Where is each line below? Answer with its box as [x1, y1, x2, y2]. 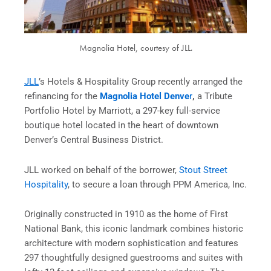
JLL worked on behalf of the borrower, [24, 164, 179, 175]
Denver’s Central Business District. [24, 134, 163, 146]
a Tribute [195, 91, 232, 102]
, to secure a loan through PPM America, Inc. [68, 178, 247, 190]
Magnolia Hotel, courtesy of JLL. [79, 42, 192, 54]
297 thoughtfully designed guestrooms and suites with [24, 252, 243, 264]
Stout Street [179, 164, 227, 175]
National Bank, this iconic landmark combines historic [24, 223, 243, 235]
